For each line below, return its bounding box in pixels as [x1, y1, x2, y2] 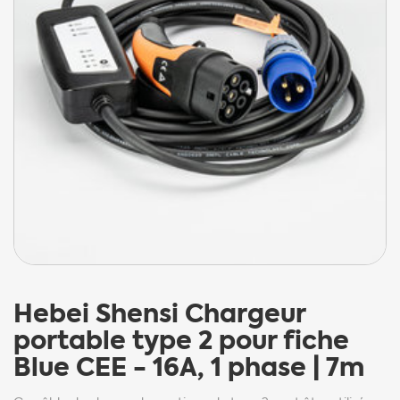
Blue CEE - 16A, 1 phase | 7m [13, 348, 364, 386]
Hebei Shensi [13, 295, 179, 332]
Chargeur [185, 295, 305, 332]
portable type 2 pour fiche [13, 321, 349, 359]
